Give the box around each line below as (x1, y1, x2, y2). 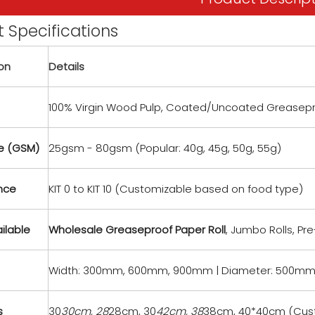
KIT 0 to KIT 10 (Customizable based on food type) (49, 181, 303, 196)
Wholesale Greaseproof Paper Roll (49, 222, 226, 237)
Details (49, 59, 84, 74)
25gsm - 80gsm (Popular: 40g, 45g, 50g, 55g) (49, 141, 281, 155)
